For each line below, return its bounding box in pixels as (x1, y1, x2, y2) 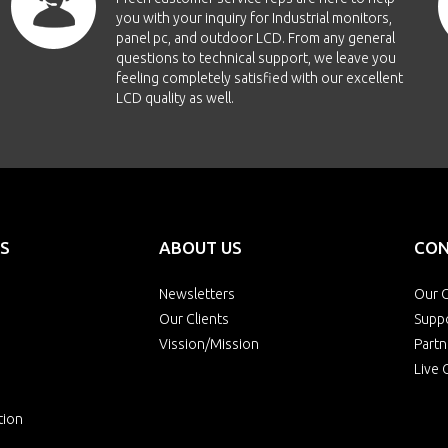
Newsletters (159, 286, 235, 302)
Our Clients (159, 311, 229, 327)
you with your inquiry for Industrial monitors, (115, 10, 392, 26)
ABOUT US (159, 238, 242, 257)
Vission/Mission (159, 336, 259, 352)
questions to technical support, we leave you (115, 50, 396, 66)
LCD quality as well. (115, 90, 234, 106)
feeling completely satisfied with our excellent (115, 70, 403, 86)
